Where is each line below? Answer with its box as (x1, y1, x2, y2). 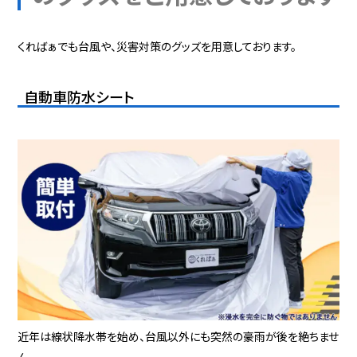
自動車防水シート (24, 86, 135, 108)
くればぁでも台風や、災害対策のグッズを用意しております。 (18, 38, 297, 55)
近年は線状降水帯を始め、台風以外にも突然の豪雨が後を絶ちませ (18, 328, 339, 345)
